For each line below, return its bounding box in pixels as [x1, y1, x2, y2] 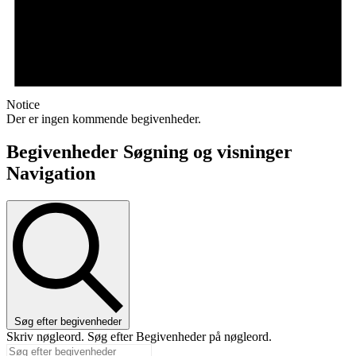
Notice [6, 97, 40, 111]
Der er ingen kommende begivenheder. [6, 111, 201, 126]
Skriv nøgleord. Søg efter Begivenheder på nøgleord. [6, 330, 272, 344]
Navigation [6, 163, 95, 184]
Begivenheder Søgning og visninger [6, 141, 292, 163]
